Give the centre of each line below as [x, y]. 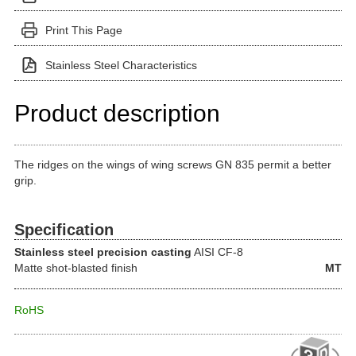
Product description [117, 113]
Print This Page [84, 30]
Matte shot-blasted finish [76, 267]
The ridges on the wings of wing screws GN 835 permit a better [173, 164]
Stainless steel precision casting [103, 252]
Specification [64, 230]
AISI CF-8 [217, 252]
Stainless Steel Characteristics [121, 65]
